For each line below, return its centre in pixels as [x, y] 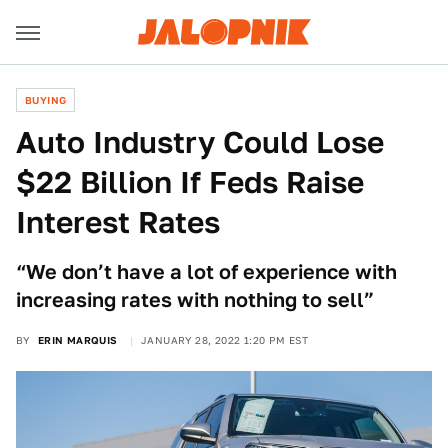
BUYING [46, 100]
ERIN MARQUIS [77, 340]
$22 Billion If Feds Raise [190, 182]
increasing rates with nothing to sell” [195, 300]
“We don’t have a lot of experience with [206, 272]
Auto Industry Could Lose [200, 142]
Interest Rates [118, 222]
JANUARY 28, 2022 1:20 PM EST [225, 340]
